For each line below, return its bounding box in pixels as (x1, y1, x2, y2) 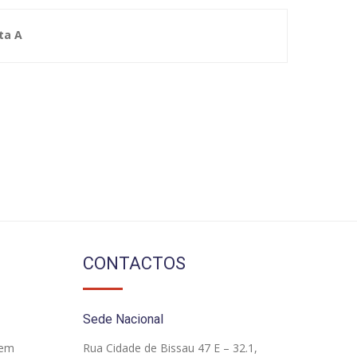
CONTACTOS (82, 253, 186, 273)
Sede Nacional (82, 312, 163, 327)
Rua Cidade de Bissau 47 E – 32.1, (82, 340, 257, 355)
